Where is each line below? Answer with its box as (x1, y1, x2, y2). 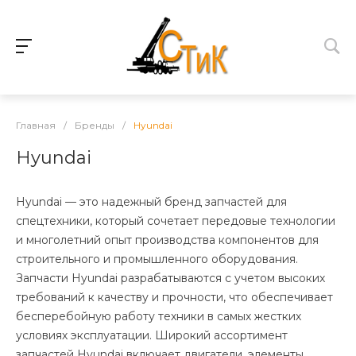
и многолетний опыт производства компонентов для (16, 232, 319, 247)
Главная (16, 118, 56, 131)
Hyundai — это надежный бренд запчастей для (16, 194, 287, 209)
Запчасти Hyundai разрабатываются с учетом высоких (16, 270, 325, 285)
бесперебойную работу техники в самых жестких (16, 308, 301, 323)
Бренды (75, 118, 114, 131)
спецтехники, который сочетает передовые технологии (16, 213, 335, 228)
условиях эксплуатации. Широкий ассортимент (16, 327, 288, 342)
